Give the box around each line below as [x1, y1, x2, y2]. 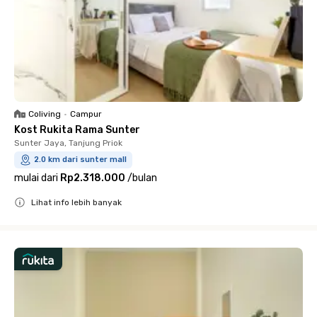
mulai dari [14, 171, 58, 184]
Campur [70, 108, 102, 119]
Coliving [28, 108, 61, 119]
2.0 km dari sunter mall [34, 154, 127, 164]
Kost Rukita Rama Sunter [14, 123, 140, 136]
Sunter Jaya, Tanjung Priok [14, 137, 122, 148]
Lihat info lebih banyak [31, 197, 122, 207]
